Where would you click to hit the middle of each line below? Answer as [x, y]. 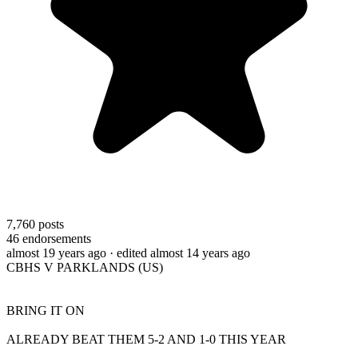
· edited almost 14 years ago [180, 253]
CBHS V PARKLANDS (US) [85, 267]
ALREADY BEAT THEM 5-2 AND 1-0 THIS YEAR [146, 339]
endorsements [55, 238]
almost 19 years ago [56, 253]
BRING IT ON [46, 310]
